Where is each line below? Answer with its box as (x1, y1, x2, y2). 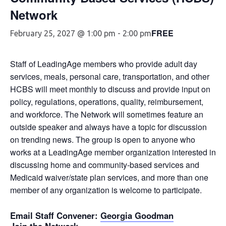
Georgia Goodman (100, 209, 174, 222)
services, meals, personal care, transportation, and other (10, 71, 209, 83)
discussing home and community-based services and (10, 159, 199, 171)
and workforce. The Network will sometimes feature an (10, 108, 203, 121)
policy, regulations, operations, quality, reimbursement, (10, 96, 203, 108)
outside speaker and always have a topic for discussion (10, 121, 207, 133)
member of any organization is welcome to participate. (10, 184, 202, 196)
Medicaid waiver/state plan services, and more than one (10, 172, 208, 184)
